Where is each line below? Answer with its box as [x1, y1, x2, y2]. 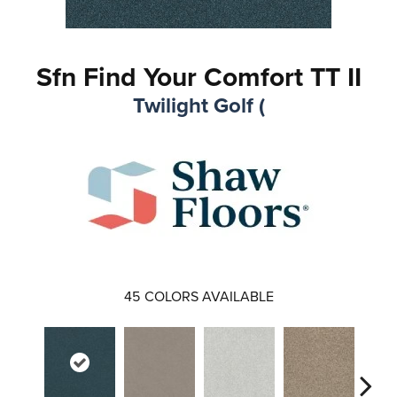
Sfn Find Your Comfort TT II [35, 58, 362, 96]
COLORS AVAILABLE [144, 286, 274, 306]
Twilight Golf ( [132, 90, 265, 121]
